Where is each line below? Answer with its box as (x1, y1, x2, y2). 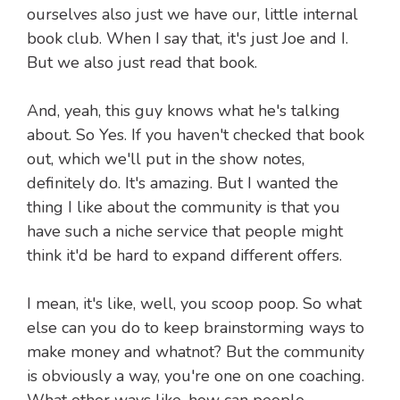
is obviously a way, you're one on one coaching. (27, 365, 364, 387)
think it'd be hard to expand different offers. (27, 245, 342, 267)
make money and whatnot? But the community (27, 341, 364, 363)
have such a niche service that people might (27, 221, 343, 243)
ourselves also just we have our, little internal (27, 4, 358, 26)
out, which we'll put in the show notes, (27, 148, 304, 171)
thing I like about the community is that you (27, 196, 340, 219)
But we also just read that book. (27, 52, 257, 74)
